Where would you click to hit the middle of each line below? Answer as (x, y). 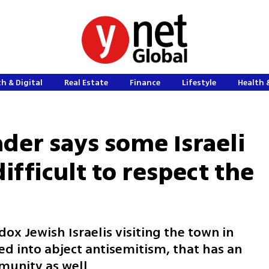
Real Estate (86, 83)
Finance (145, 83)
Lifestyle (199, 83)
